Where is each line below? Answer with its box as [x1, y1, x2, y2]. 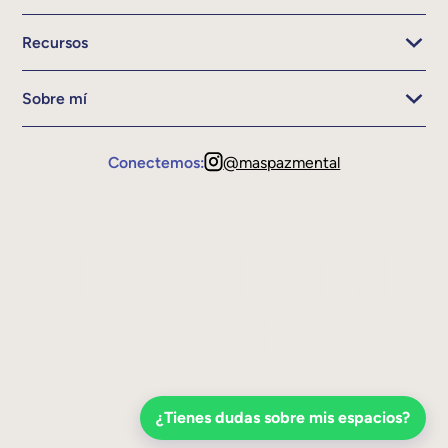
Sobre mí [22, 88, 88, 108]
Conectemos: [107, 152, 204, 172]
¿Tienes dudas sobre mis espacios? [155, 408, 410, 427]
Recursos [22, 32, 89, 52]
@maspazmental [223, 152, 341, 172]
